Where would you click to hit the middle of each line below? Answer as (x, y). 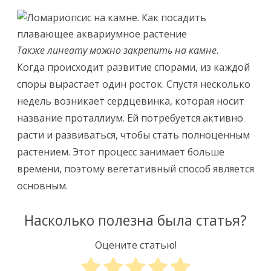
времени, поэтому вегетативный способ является (135, 169)
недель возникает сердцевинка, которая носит (131, 101)
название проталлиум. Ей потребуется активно (130, 118)
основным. (42, 186)
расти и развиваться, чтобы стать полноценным (133, 135)
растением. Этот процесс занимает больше (121, 152)
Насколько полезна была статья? (135, 220)
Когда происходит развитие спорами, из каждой (133, 67)
